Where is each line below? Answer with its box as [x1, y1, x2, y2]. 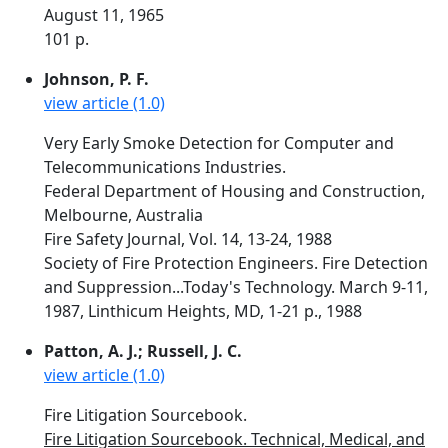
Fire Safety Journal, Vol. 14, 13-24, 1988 [44, 228, 332, 250]
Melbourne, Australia [44, 204, 203, 226]
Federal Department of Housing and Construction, [44, 180, 425, 202]
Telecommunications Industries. [44, 156, 286, 178]
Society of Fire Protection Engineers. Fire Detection [44, 252, 428, 274]
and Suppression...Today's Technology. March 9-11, [44, 276, 428, 298]
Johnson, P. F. [44, 68, 149, 90]
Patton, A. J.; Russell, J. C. [44, 340, 242, 362]
